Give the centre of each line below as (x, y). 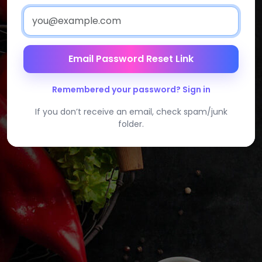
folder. (131, 124)
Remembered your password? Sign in (131, 89)
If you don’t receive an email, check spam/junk (131, 111)
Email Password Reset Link (131, 58)
